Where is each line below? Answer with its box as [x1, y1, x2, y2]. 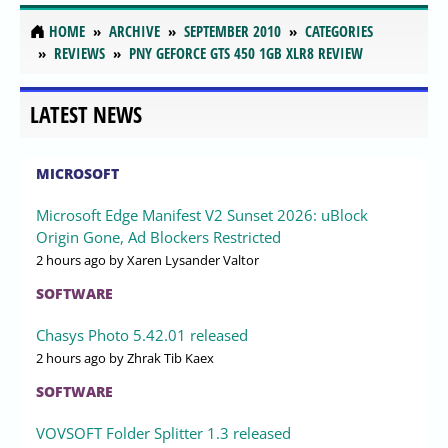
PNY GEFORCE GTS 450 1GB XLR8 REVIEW [129, 43, 363, 64]
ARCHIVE [109, 21, 160, 42]
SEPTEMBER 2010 [184, 21, 281, 42]
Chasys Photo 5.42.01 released [36, 324, 248, 345]
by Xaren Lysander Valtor [106, 250, 259, 269]
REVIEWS [54, 43, 105, 64]
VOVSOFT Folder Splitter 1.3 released [36, 422, 291, 443]
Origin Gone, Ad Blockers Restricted [36, 226, 281, 247]
